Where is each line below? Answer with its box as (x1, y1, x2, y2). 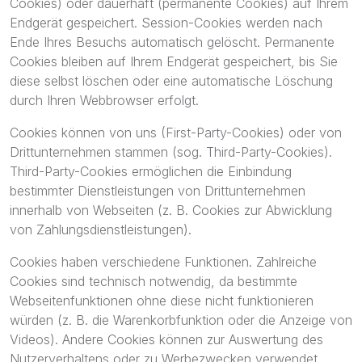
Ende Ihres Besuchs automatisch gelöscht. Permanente (10, 34, 335, 50)
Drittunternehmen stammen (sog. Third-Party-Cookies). (10, 144, 332, 160)
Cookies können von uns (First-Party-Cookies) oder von (10, 124, 342, 141)
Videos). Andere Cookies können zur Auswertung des (10, 331, 323, 347)
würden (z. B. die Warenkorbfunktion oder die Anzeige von (10, 312, 352, 328)
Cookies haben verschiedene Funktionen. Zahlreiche (10, 254, 317, 270)
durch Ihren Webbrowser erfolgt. (10, 92, 199, 108)
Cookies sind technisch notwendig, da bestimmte (10, 273, 297, 289)
